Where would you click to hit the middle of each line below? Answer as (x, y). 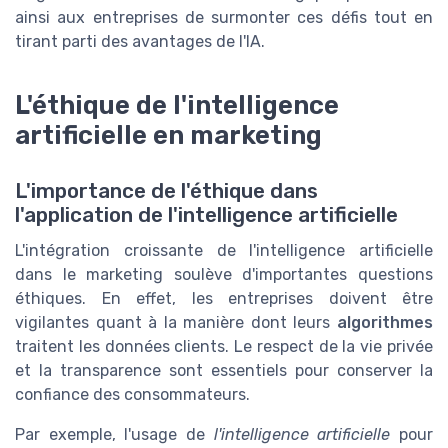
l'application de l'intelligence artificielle (206, 215)
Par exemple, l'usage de (114, 435)
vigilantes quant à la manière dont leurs (176, 323)
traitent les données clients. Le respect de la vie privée (224, 347)
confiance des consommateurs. (132, 395)
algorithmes (385, 323)
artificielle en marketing (168, 135)
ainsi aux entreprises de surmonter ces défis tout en (224, 18)
